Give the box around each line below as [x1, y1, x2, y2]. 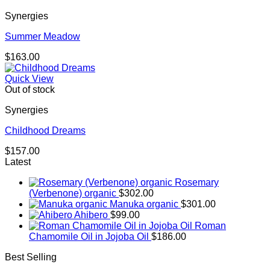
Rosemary [175, 177, 219, 188]
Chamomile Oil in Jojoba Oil [29, 231, 149, 242]
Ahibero [74, 210, 108, 221]
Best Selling [5, 252, 57, 263]
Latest [5, 157, 31, 168]
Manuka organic [110, 199, 178, 210]
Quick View [5, 74, 54, 84]
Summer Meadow [5, 31, 80, 42]
